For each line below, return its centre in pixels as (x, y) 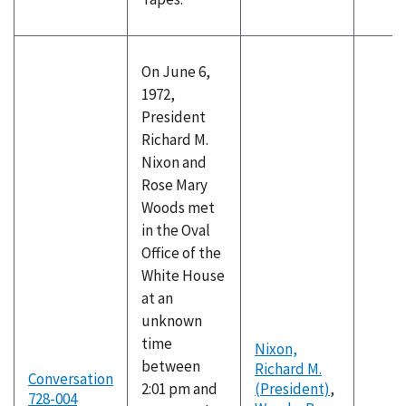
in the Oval (176, 230)
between (171, 366)
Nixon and (174, 162)
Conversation (71, 379)
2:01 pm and (179, 389)
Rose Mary (174, 185)
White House (183, 275)
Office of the (181, 253)
